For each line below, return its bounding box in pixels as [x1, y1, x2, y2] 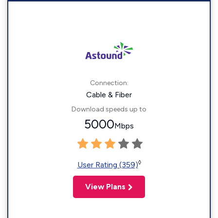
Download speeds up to [72, 105, 146, 114]
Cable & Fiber [86, 90, 132, 100]
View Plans [85, 182, 126, 192]
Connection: [90, 79, 128, 88]
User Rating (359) [77, 160, 138, 170]
